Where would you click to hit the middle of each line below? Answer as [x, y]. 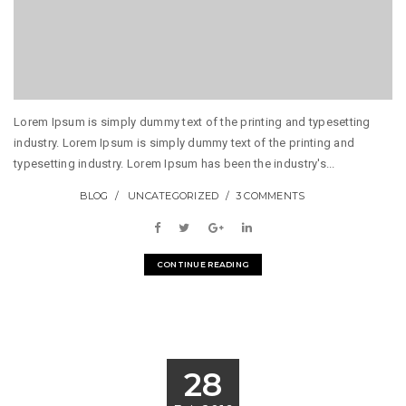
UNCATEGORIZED [174, 196]
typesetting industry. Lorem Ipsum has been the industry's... [174, 163]
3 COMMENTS [270, 196]
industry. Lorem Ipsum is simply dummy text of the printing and [184, 142]
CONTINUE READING [203, 265]
